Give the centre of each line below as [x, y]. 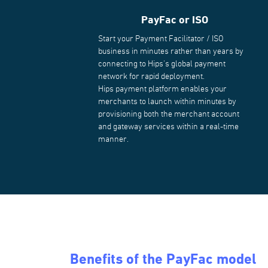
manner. [113, 140]
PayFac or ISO [175, 21]
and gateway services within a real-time [168, 127]
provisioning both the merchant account [168, 115]
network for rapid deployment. [151, 77]
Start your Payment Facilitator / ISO [161, 39]
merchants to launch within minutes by [167, 102]
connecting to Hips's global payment [162, 64]
